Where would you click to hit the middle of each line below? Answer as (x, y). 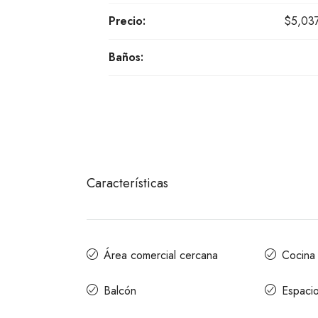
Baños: (126, 57)
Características (127, 183)
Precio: (127, 21)
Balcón (120, 291)
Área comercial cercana (161, 256)
